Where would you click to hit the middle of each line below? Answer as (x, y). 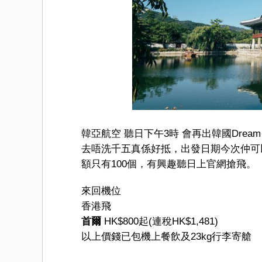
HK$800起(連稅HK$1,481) (160, 221)
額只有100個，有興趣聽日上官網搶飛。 (169, 164)
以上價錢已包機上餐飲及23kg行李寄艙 (166, 236)
